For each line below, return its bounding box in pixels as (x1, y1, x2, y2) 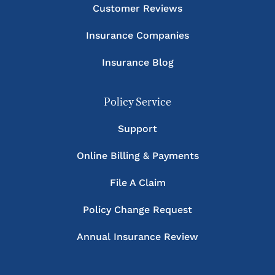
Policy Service (104, 95, 171, 108)
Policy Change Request (83, 203, 192, 215)
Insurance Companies (86, 29, 189, 41)
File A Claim (109, 176, 166, 188)
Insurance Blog (101, 56, 174, 68)
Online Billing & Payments (76, 149, 199, 161)
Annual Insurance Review (77, 230, 198, 242)
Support (118, 122, 157, 134)
